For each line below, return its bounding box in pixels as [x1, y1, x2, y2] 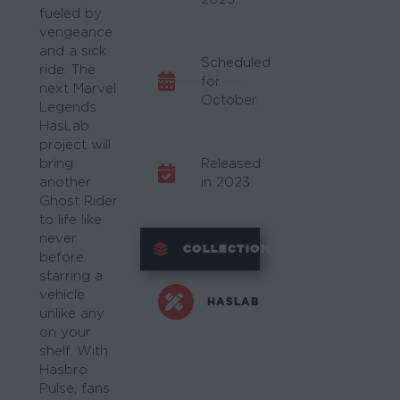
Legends [39, 100, 96, 114]
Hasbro [39, 362, 87, 377]
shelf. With [39, 344, 108, 358]
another [39, 175, 91, 189]
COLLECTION [183, 241, 271, 255]
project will [39, 137, 111, 152]
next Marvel [39, 81, 116, 96]
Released [200, 156, 261, 171]
